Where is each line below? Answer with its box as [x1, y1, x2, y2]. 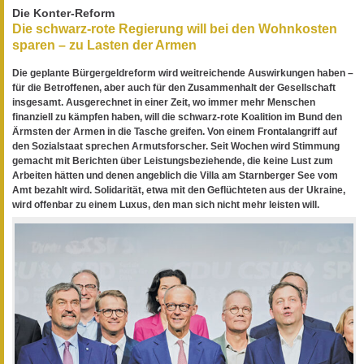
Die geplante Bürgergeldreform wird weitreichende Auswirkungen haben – [12, 67, 353, 79]
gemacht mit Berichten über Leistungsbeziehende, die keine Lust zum [12, 154, 333, 167]
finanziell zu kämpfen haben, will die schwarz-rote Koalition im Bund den [12, 110, 342, 123]
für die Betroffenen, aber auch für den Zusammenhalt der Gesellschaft [12, 81, 336, 93]
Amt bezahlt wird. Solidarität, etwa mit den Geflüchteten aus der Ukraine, [12, 184, 345, 196]
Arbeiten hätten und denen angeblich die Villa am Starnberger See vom [12, 169, 338, 181]
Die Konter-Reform [12, 6, 115, 20]
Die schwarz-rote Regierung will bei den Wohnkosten [12, 22, 337, 37]
